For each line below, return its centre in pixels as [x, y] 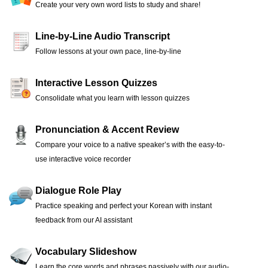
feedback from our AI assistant [84, 220]
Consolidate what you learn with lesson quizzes [112, 98]
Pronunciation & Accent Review [107, 130]
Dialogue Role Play [78, 191]
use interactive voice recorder [83, 159]
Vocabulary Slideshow [86, 252]
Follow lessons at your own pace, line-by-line [108, 52]
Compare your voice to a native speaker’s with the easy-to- [130, 145]
